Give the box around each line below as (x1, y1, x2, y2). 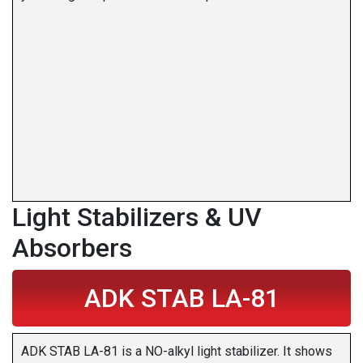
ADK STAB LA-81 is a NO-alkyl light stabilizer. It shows (21, 344, 332, 360)
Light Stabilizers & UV (12, 202, 262, 233)
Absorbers (12, 233, 132, 264)
